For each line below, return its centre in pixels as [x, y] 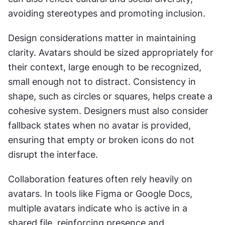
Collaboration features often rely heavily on [100, 179]
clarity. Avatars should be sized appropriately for [111, 52]
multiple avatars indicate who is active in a [98, 208]
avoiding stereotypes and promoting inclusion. [107, 13]
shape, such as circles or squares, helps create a [110, 96]
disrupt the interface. [53, 154]
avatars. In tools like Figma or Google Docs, [100, 193]
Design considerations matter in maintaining [102, 38]
